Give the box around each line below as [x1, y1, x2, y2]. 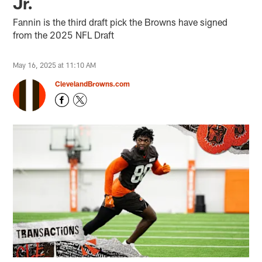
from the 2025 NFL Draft [13, 29, 115, 40]
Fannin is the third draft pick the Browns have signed [13, 16, 228, 27]
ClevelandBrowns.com [55, 79, 130, 88]
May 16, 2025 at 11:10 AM [13, 60, 96, 69]
